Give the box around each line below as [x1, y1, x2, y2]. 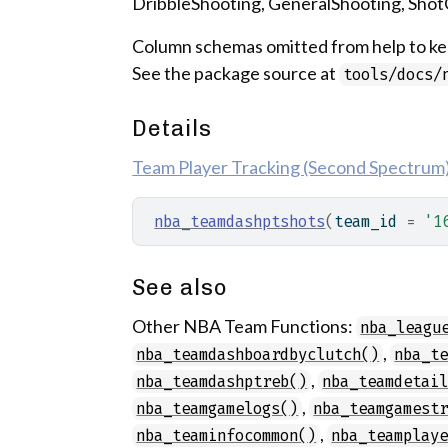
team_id [334, 212, 407, 231]
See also [132, 274, 229, 301]
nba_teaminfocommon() [136, 426, 317, 445]
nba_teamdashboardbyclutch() [136, 345, 380, 364]
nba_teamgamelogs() [136, 399, 299, 418]
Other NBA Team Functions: [132, 315, 357, 337]
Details [132, 115, 213, 142]
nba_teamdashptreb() [136, 372, 308, 391]
